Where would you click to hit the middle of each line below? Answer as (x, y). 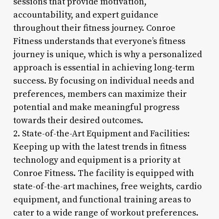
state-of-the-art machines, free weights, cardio (107, 186)
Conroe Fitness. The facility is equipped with (103, 173)
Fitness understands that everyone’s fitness (99, 41)
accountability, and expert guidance (86, 15)
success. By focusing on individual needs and (103, 81)
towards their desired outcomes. (78, 120)
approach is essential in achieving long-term (104, 67)
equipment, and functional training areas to (102, 199)
